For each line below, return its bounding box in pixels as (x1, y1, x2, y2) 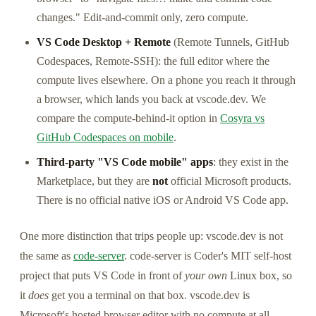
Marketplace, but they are (37, 175, 152, 188)
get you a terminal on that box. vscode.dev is (49, 289, 250, 302)
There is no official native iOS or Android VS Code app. (37, 194, 288, 207)
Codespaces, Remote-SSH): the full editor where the (37, 55, 269, 68)
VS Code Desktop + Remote (37, 36, 171, 49)
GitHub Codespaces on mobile (37, 131, 174, 144)
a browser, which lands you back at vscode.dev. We (37, 93, 266, 106)
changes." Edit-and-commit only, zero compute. (37, 11, 248, 24)
